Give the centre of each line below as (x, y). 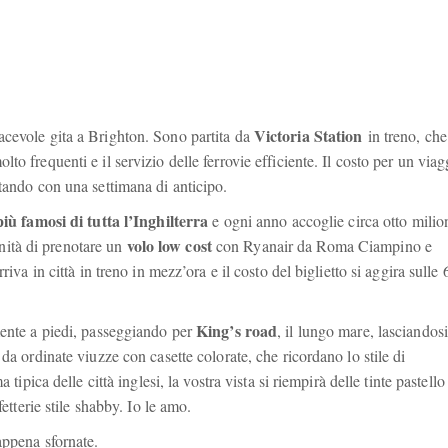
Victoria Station (308, 135)
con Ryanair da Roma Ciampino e (321, 245)
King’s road (237, 330)
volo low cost (169, 245)
